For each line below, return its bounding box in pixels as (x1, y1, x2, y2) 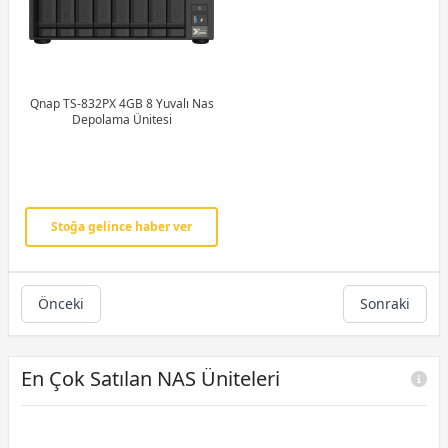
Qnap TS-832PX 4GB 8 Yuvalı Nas (29, 94, 146, 112)
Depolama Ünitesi (71, 110, 172, 128)
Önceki (38, 293, 84, 313)
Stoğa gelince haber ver (51, 217, 192, 235)
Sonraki (360, 293, 410, 313)
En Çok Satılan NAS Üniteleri (21, 364, 280, 392)
